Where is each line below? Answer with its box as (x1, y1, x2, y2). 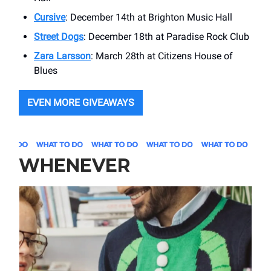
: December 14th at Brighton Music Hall (65, 11, 232, 23)
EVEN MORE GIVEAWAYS (27, 96, 134, 108)
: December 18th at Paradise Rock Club (83, 30, 249, 42)
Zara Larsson (34, 50, 91, 62)
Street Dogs (34, 30, 83, 42)
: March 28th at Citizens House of (91, 50, 233, 62)
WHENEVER (19, 154, 130, 177)
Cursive (34, 11, 65, 23)
